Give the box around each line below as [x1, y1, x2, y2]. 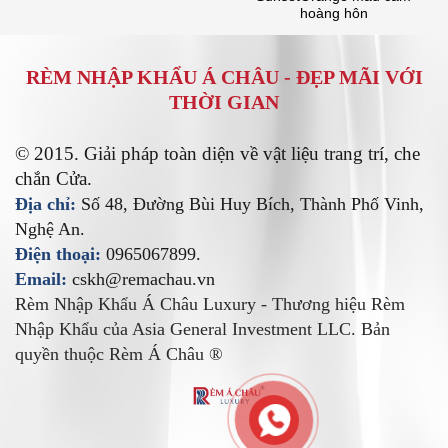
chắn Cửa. [15, 167, 92, 189]
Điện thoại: [15, 243, 101, 264]
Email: [15, 268, 67, 289]
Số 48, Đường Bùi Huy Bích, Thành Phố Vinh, [76, 193, 424, 214]
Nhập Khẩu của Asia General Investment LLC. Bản [15, 318, 390, 339]
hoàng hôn [299, 6, 368, 22]
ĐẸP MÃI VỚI [295, 65, 423, 88]
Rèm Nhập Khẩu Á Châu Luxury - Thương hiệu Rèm [15, 293, 405, 314]
